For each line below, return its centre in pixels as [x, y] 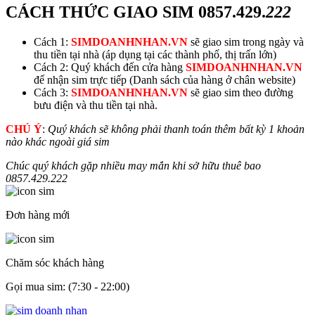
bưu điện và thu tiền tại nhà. [96, 105]
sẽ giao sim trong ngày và [246, 41]
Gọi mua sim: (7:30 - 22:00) [67, 286]
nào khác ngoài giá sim [58, 141]
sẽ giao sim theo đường [240, 92]
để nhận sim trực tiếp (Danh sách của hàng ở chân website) [165, 79]
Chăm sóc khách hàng [55, 262]
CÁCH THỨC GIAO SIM [102, 12]
